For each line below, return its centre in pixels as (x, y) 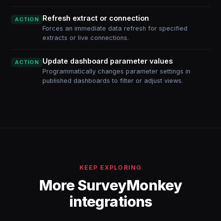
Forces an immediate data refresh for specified (115, 28)
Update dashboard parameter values (108, 61)
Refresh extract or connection (96, 18)
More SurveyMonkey (110, 185)
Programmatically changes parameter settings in (117, 71)
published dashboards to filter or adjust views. (113, 81)
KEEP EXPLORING (110, 167)
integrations (110, 202)
